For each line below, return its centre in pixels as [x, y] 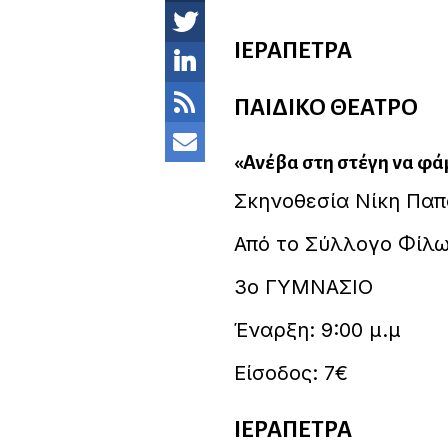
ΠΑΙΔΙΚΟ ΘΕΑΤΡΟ [325, 107]
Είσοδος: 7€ [290, 372]
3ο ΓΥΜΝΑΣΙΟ [303, 286]
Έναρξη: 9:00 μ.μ [317, 329]
